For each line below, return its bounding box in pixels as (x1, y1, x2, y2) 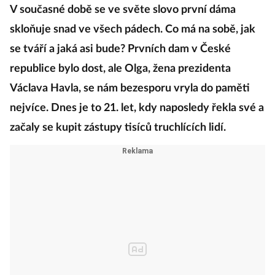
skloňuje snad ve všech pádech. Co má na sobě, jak (10, 24, 255, 35)
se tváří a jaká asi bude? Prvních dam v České (10, 44, 231, 55)
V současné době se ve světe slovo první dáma (10, 4, 236, 15)
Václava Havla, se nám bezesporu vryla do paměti (10, 83, 250, 94)
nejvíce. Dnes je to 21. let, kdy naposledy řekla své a (10, 103, 264, 114)
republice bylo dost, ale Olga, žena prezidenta (10, 63, 231, 74)
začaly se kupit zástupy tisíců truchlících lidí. (10, 122, 226, 133)
